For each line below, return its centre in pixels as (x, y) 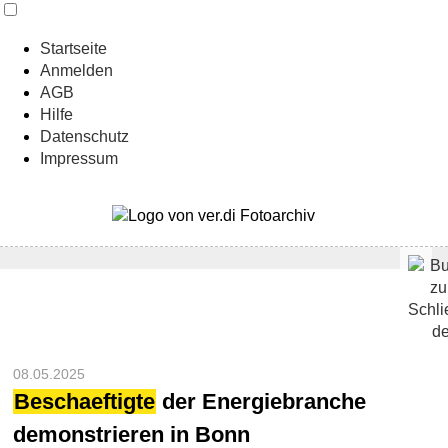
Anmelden (76, 70)
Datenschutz (84, 136)
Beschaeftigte (85, 401)
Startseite (73, 48)
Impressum (79, 158)
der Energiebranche (261, 401)
